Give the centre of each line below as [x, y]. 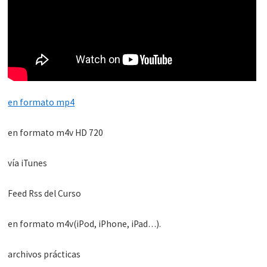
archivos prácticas [44, 254]
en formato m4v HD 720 [56, 132]
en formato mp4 [41, 102]
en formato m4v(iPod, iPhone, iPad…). [85, 223]
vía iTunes [28, 163]
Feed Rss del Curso [45, 193]
